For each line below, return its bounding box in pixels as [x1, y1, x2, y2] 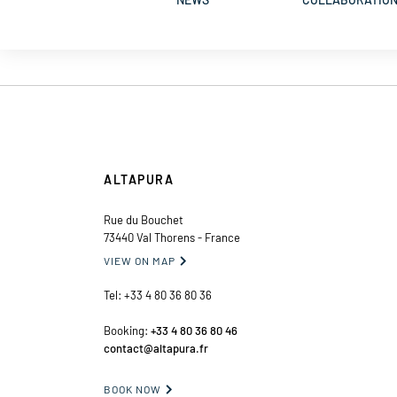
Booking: [104, 323, 151, 338]
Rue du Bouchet [104, 213, 183, 227]
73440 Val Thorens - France [104, 230, 240, 245]
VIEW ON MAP [104, 254, 175, 267]
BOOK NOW [104, 383, 161, 395]
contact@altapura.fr [104, 341, 208, 355]
